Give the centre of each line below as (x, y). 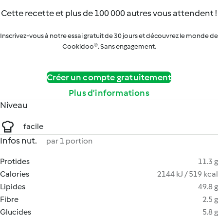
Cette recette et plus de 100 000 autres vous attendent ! (109, 13)
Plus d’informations (109, 93)
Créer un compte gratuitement (109, 77)
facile (33, 126)
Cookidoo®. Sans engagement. (109, 46)
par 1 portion (69, 141)
